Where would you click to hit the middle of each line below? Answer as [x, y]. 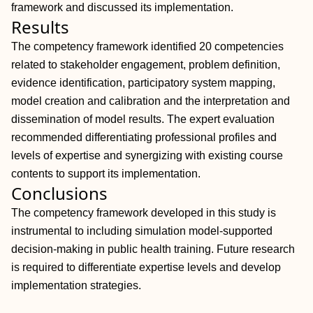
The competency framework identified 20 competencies [147, 46]
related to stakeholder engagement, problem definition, [146, 65]
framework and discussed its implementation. [122, 7]
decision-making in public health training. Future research [153, 249]
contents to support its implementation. [106, 174]
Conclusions [59, 193]
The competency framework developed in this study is [144, 213]
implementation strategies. [76, 285]
